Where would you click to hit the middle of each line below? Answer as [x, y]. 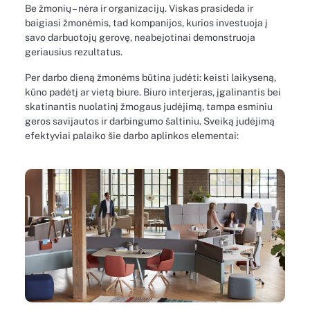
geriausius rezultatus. [74, 52]
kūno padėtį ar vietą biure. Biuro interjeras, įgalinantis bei [153, 92]
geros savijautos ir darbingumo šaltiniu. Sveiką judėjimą [150, 121]
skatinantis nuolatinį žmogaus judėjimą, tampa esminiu [149, 106]
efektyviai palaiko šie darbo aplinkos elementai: [132, 135]
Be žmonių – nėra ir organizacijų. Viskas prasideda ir [139, 8]
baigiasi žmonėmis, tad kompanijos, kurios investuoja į [146, 22]
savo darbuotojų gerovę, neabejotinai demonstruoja [140, 37]
